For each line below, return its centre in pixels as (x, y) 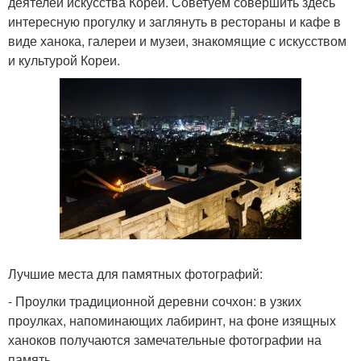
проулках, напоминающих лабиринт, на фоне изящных (172, 320)
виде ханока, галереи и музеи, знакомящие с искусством (177, 40)
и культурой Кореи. (64, 60)
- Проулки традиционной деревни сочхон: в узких (155, 301)
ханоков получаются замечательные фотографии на (165, 339)
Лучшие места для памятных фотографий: (135, 273)
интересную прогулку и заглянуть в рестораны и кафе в (174, 21)
